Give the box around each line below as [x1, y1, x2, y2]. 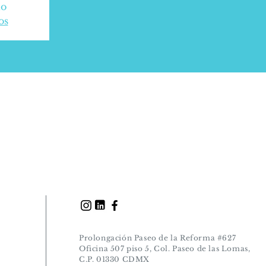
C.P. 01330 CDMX [79, 255, 150, 264]
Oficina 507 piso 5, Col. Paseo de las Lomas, [79, 244, 251, 253]
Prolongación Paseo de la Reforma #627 [79, 233, 236, 242]
